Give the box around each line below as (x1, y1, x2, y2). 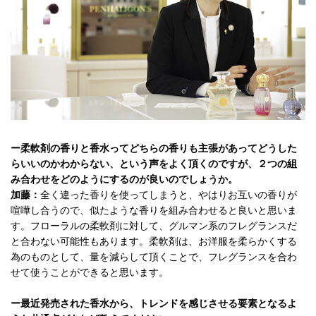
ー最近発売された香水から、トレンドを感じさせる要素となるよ (11, 298, 297, 310)
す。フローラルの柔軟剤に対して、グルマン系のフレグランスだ (11, 221, 297, 232)
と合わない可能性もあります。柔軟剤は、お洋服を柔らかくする (11, 236, 297, 248)
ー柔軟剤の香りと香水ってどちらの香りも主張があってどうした (11, 143, 297, 154)
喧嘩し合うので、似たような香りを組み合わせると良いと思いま (11, 205, 297, 217)
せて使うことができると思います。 (11, 267, 169, 279)
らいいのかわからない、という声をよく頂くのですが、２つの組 (11, 159, 297, 170)
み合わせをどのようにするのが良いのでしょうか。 (11, 174, 238, 186)
